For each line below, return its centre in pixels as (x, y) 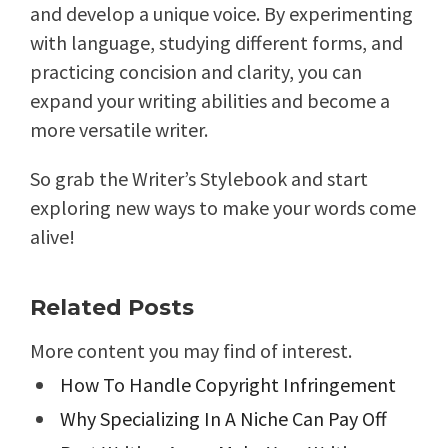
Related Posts (112, 308)
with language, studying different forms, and (216, 43)
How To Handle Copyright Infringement (228, 385)
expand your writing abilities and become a (210, 101)
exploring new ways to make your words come (223, 208)
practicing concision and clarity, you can (196, 72)
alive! (52, 237)
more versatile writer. (119, 130)
